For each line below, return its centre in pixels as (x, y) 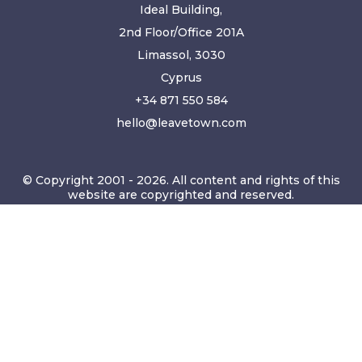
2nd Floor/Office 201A (181, 32)
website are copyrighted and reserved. (181, 195)
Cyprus (181, 78)
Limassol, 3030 (181, 55)
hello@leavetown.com (181, 123)
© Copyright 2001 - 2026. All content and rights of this (181, 180)
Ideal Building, (181, 10)
